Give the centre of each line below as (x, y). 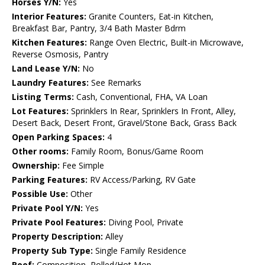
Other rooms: (40, 151)
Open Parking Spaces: (58, 137)
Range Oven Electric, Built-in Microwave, (165, 43)
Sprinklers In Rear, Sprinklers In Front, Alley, (152, 111)
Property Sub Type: (52, 251)
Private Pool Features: (59, 222)
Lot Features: (40, 111)
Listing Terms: (43, 97)
